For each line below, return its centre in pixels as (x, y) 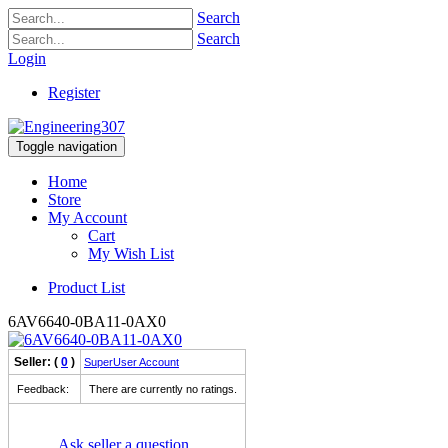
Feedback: (43, 389)
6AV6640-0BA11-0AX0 (87, 321)
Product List (86, 287)
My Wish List (131, 253)
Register (74, 92)
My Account (87, 217)
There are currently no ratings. (163, 389)
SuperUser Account (131, 362)
